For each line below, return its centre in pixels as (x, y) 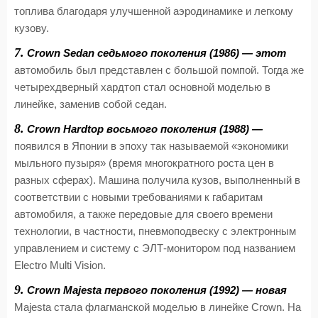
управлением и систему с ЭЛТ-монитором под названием (155, 248)
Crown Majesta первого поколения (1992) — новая (155, 290)
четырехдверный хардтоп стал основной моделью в (142, 87)
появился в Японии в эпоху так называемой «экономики (151, 146)
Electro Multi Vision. (60, 265)
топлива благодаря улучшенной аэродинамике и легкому (154, 11)
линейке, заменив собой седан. (91, 104)
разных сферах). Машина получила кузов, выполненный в (157, 180)
